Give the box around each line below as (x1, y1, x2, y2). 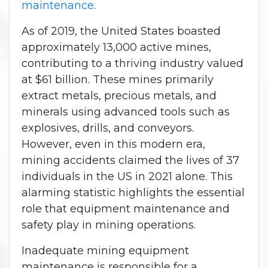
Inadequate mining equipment (22, 243, 189, 257)
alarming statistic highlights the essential (22, 185, 245, 199)
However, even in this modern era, (22, 137, 205, 151)
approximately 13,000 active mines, (22, 40, 211, 54)
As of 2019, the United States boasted (22, 24, 221, 38)
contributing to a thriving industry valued (22, 56, 243, 70)
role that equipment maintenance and (22, 202, 230, 215)
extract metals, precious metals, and (22, 89, 217, 102)
